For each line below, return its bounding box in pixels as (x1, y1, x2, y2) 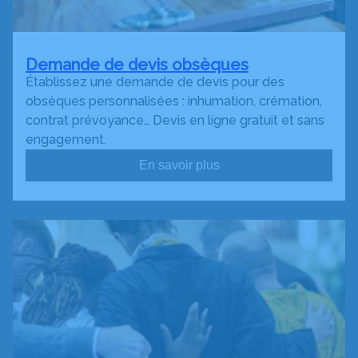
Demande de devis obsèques (26, 55, 249, 75)
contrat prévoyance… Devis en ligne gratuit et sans (26, 113, 324, 129)
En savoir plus (138, 158, 220, 173)
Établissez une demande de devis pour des (26, 74, 284, 90)
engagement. (26, 132, 106, 148)
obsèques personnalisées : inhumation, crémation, (26, 93, 322, 109)
